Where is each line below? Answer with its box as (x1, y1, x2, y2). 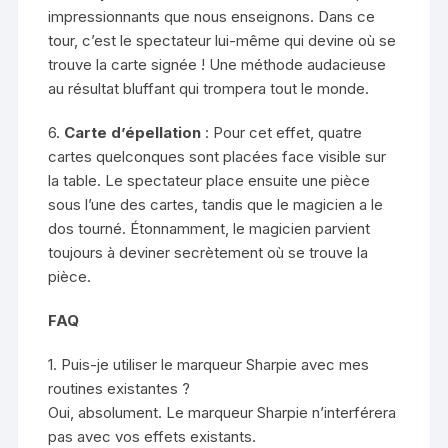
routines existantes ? (48, 379, 191, 399)
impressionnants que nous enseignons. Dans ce (48, 7, 376, 27)
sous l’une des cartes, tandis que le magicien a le (48, 195, 384, 215)
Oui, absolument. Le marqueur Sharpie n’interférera (48, 403, 397, 423)
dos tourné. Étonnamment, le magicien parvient (48, 219, 371, 239)
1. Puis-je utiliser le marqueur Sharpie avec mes (48, 355, 370, 375)
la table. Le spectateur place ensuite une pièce (48, 171, 371, 191)
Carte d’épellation (64, 123, 202, 143)
